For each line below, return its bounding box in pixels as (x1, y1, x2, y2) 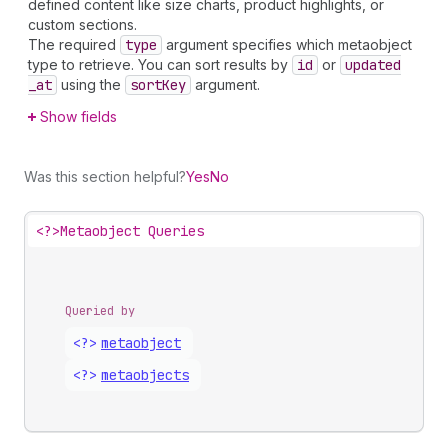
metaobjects (101, 366, 189, 384)
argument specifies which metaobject (162, 36, 412, 53)
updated (345, 56, 401, 74)
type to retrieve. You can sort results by (28, 56, 292, 73)
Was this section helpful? (24, 168, 186, 185)
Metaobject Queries (60, 222, 204, 240)
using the (57, 76, 125, 93)
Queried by (65, 303, 135, 319)
